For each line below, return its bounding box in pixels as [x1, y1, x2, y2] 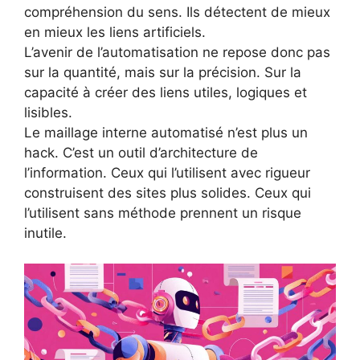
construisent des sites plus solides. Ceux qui [24, 184, 311, 201]
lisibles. [24, 104, 72, 121]
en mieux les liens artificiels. [24, 23, 206, 40]
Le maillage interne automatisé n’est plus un [24, 124, 308, 141]
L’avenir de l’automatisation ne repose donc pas [24, 43, 330, 60]
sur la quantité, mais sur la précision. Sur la [24, 63, 301, 80]
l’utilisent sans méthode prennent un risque [24, 204, 301, 221]
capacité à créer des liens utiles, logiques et [24, 84, 307, 100]
